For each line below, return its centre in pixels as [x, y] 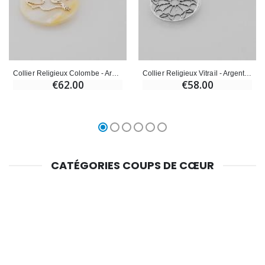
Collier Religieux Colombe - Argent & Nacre [115, 73]
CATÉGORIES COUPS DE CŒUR [132, 165]
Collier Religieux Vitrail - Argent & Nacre [248, 73]
